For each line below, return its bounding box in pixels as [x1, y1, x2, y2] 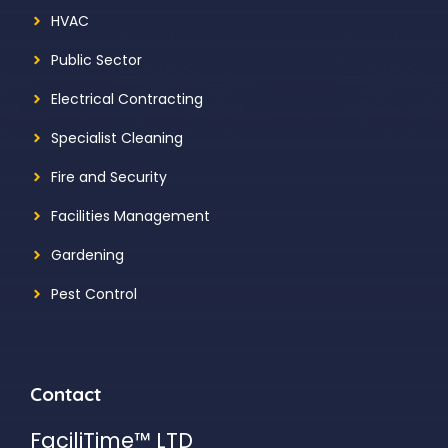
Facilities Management [51, 205, 210, 226]
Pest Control [51, 283, 137, 304]
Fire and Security [51, 166, 167, 187]
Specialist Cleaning [51, 127, 183, 148]
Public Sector [51, 49, 142, 70]
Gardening [51, 244, 124, 265]
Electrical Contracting [51, 88, 203, 109]
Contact [30, 381, 101, 406]
